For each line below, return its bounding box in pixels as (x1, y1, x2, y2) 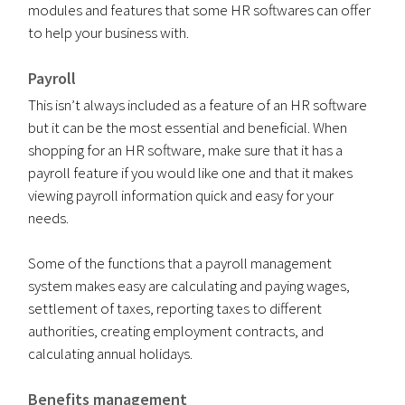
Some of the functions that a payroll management (28, 253, 333, 273)
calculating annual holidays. (28, 344, 193, 363)
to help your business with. (28, 23, 190, 42)
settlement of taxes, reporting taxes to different (28, 298, 323, 318)
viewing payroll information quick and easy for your (28, 185, 334, 205)
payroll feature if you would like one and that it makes (28, 163, 353, 183)
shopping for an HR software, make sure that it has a (28, 140, 344, 160)
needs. (28, 208, 70, 228)
